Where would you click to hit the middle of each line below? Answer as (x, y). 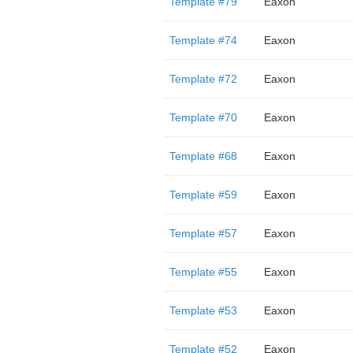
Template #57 (203, 233)
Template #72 (203, 79)
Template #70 (203, 117)
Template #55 (203, 272)
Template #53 (203, 310)
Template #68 (203, 156)
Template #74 (203, 40)
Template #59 (203, 195)
